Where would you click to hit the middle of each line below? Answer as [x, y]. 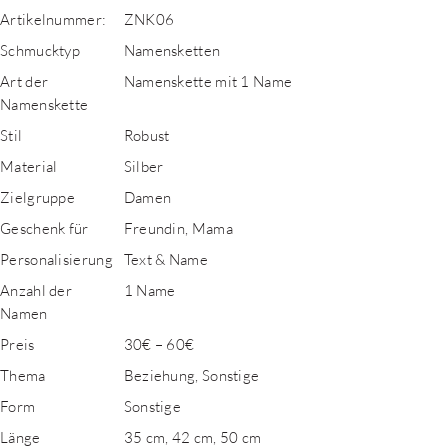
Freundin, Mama [178, 228]
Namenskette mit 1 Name [208, 81]
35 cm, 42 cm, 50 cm [192, 437]
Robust [146, 135]
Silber [143, 166]
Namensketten [172, 50]
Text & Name [165, 259]
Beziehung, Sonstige [191, 375]
